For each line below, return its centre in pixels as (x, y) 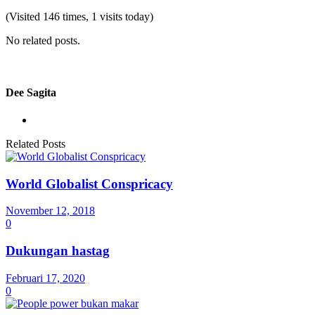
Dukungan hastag (58, 251)
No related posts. (43, 41)
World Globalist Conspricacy (89, 184)
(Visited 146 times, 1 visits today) (79, 17)
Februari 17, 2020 (45, 278)
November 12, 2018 (50, 211)
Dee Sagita (31, 92)
